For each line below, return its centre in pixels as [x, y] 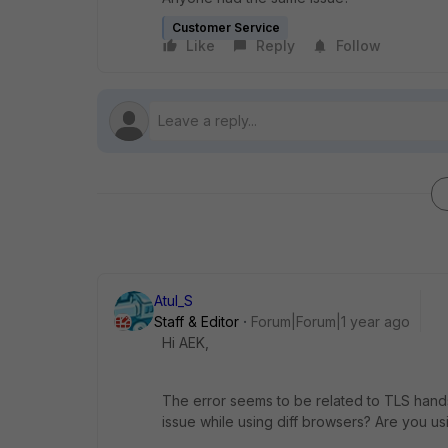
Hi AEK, [185, 343]
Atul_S [173, 301]
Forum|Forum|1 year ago [330, 322]
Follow [358, 46]
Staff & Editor [196, 322]
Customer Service [226, 28]
